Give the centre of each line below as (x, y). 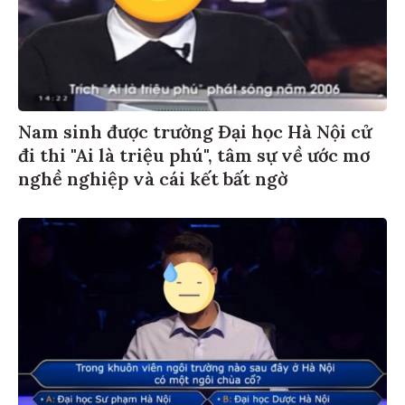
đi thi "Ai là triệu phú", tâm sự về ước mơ (194, 152)
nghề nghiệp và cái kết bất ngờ (153, 175)
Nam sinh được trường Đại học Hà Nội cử (195, 128)
